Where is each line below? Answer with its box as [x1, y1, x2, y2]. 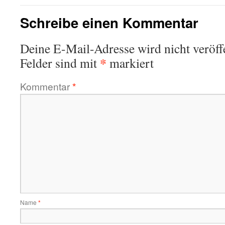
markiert [106, 54, 154, 71]
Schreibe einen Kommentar [20, 13, 198, 32]
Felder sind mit [20, 54, 100, 71]
